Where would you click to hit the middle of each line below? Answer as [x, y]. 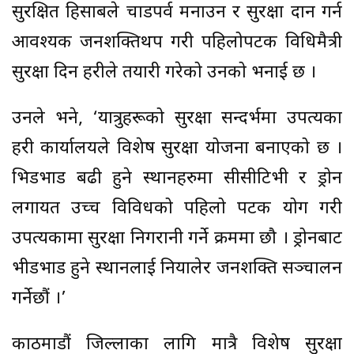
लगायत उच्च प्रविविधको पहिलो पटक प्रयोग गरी [177, 209]
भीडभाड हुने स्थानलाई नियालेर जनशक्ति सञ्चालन [177, 269]
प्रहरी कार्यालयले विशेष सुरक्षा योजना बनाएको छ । [177, 149]
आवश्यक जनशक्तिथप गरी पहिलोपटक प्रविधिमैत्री [177, 43]
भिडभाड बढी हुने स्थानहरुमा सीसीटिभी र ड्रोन [177, 179]
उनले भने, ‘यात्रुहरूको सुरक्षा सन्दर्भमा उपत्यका [177, 119]
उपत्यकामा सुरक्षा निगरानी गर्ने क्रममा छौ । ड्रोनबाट [177, 239]
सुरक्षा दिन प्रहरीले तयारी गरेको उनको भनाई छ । [164, 73]
